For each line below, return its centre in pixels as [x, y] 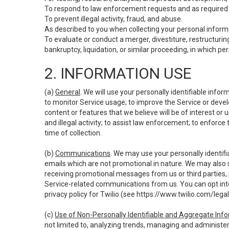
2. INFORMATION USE [118, 73]
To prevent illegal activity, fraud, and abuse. [113, 19]
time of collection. [73, 133]
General [68, 92]
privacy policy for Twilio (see [90, 194]
